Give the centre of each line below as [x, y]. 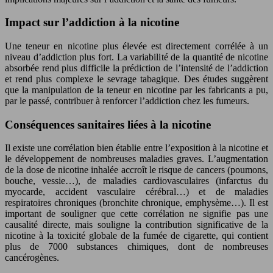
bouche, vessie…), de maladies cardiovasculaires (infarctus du [136, 181]
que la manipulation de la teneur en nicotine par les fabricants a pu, [136, 90]
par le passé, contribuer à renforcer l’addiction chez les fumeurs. [127, 101]
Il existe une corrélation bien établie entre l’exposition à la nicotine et [136, 148]
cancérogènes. [32, 258]
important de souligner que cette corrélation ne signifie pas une [136, 214]
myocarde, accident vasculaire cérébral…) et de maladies [136, 192]
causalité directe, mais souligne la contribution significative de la [136, 225]
